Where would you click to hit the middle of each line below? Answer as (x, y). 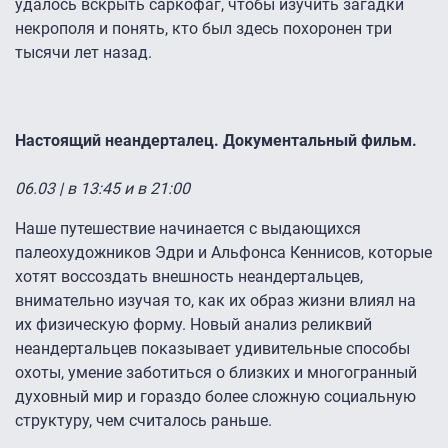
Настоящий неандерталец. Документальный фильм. (216, 141)
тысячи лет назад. (83, 53)
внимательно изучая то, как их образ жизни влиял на (215, 301)
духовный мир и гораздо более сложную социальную (215, 397)
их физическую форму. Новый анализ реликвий (193, 325)
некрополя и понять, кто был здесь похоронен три (203, 29)
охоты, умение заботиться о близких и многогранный (216, 373)
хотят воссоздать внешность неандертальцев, (189, 277)
